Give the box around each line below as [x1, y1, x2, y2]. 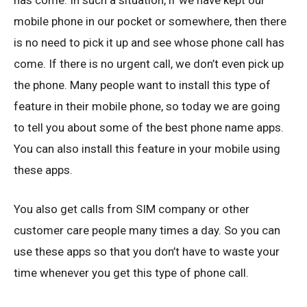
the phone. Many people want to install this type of [14, 78, 271, 92]
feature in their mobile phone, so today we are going [14, 99, 280, 113]
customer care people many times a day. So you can [14, 223, 280, 237]
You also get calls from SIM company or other [14, 202, 249, 216]
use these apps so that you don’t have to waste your [14, 245, 280, 258]
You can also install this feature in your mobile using [14, 142, 280, 156]
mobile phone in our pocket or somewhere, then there [14, 14, 286, 28]
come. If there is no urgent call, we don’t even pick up [14, 57, 284, 71]
